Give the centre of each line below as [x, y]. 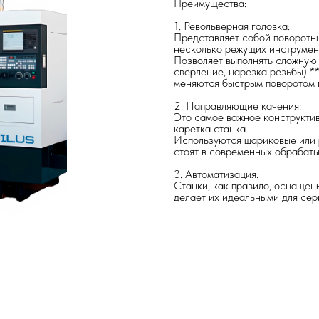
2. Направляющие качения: [237, 106]
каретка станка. [211, 129]
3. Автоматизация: [216, 174]
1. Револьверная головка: [232, 26]
